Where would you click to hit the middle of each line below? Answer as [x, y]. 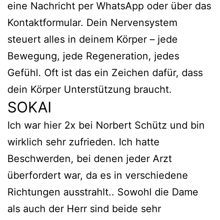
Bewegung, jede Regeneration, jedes [93, 56]
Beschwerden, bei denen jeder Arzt [90, 159]
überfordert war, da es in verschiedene [98, 175]
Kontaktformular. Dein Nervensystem [92, 23]
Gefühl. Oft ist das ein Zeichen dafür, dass [105, 73]
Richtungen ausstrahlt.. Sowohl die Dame [103, 192]
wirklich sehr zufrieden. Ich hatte [83, 142]
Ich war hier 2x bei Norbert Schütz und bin [106, 125]
